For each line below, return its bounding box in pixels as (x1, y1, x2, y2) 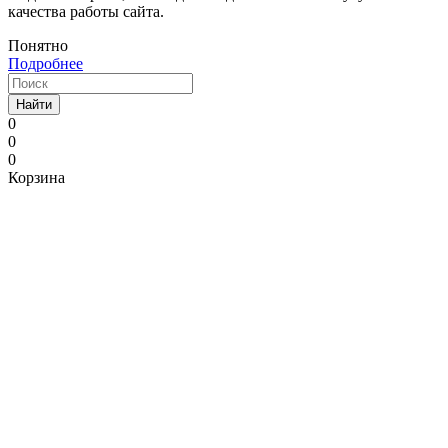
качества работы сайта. (8, 3, 164, 21)
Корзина (8, 169, 65, 187)
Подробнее (8, 55, 83, 73)
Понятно (8, 37, 68, 55)
